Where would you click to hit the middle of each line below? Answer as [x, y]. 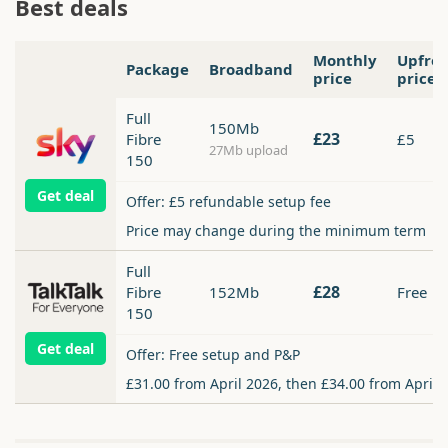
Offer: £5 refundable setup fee [228, 202]
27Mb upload [248, 150]
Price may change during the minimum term [276, 231]
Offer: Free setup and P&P [213, 355]
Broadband [251, 69]
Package [157, 69]
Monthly [345, 60]
